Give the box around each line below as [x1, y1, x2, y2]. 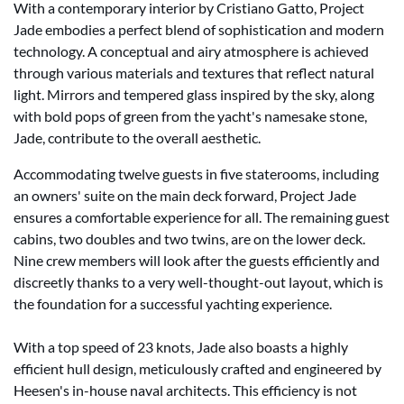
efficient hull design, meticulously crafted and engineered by [14, 360, 381, 377]
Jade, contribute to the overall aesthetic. [14, 129, 261, 146]
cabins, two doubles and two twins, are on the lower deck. [14, 230, 365, 247]
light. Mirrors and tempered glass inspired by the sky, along [14, 86, 374, 103]
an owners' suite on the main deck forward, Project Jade [14, 187, 356, 204]
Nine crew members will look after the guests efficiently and [14, 252, 380, 269]
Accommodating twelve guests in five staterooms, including [14, 165, 379, 182]
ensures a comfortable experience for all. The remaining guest [14, 208, 390, 225]
